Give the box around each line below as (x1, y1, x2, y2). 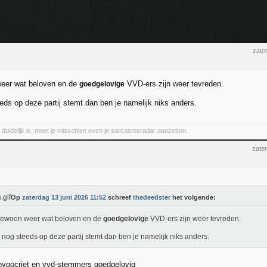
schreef (106, 194, 133, 201)
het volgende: (170, 194, 216, 201)
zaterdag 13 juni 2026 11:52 (22, 194, 106, 201)
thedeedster (133, 194, 170, 201)
